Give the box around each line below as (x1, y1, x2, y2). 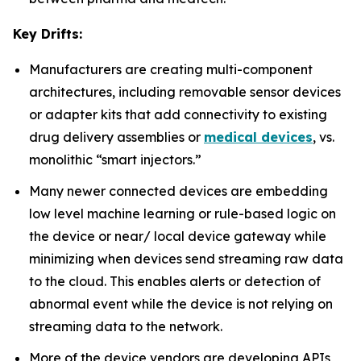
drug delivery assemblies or (29, 129, 204, 146)
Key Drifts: (13, 26, 82, 43)
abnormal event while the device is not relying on (29, 295, 333, 312)
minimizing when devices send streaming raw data (29, 250, 343, 267)
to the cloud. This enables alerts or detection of (29, 272, 321, 289)
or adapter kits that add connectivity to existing (29, 106, 327, 123)
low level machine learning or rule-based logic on (29, 205, 336, 222)
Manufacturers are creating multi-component (29, 61, 313, 78)
